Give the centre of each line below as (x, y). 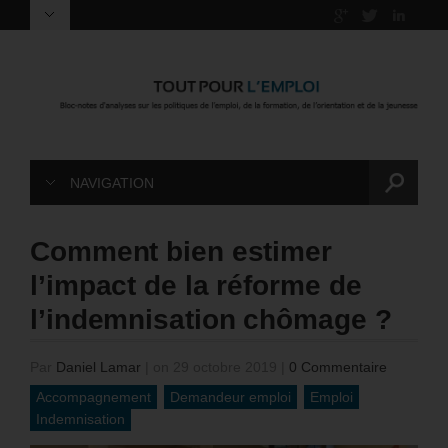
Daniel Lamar (98, 367)
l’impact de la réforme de (196, 286)
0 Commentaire (338, 367)
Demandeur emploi (230, 397)
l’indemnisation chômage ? (211, 320)
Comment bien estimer (181, 252)
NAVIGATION (112, 183)
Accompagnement (93, 397)
